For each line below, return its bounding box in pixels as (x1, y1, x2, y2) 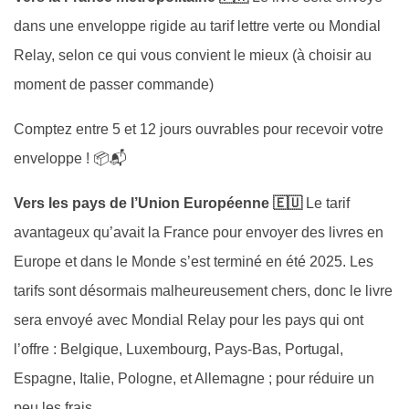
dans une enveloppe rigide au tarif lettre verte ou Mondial (14, 17, 381, 34)
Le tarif (302, 194, 350, 211)
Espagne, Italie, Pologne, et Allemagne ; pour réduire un (14, 370, 374, 386)
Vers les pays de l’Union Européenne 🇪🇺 (14, 194, 302, 211)
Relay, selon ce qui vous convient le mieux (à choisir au (14, 47, 372, 63)
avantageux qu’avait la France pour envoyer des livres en (14, 224, 383, 240)
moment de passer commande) (14, 76, 214, 92)
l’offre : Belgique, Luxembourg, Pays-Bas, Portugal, (14, 341, 343, 357)
